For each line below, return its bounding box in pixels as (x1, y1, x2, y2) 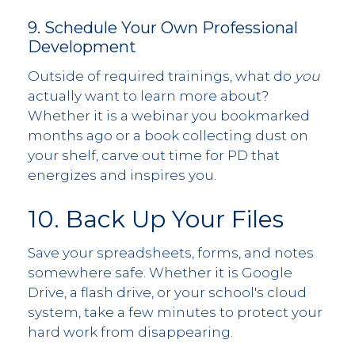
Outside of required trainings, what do (28, 67, 295, 84)
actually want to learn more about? (28, 87, 269, 104)
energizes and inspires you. (28, 166, 216, 183)
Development (28, 37, 140, 57)
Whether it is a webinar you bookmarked (28, 107, 310, 124)
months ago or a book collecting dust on (28, 127, 308, 143)
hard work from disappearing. (28, 324, 233, 341)
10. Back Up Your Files (28, 204, 290, 234)
